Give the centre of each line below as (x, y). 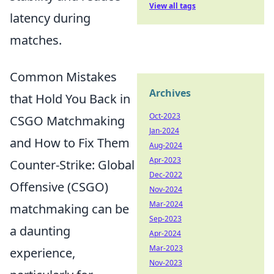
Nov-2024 (166, 189)
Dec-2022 (166, 175)
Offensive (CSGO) (59, 187)
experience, (43, 253)
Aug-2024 (166, 145)
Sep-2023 (165, 219)
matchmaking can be (69, 209)
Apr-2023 (165, 160)
